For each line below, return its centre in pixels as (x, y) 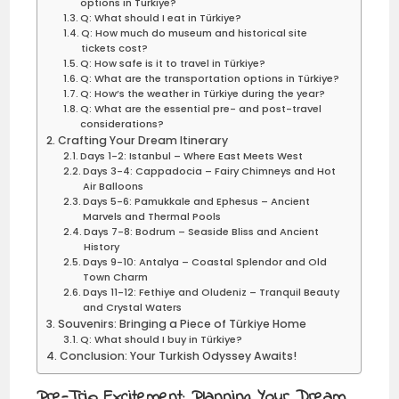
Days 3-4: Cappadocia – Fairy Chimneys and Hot (209, 171)
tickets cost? (114, 48)
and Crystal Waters (132, 307)
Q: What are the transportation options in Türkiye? (209, 78)
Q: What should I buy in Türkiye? (161, 339)
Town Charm (115, 277)
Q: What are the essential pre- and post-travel (200, 108)
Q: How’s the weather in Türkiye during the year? (202, 93)
